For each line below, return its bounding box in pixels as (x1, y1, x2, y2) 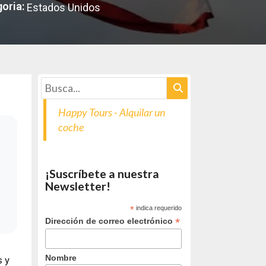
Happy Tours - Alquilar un (58, 105, 165, 119)
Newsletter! (45, 179, 111, 193)
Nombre (45, 253, 77, 263)
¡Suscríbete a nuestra (45, 166, 160, 180)
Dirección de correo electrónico (45, 216, 176, 226)
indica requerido (134, 204, 182, 211)
